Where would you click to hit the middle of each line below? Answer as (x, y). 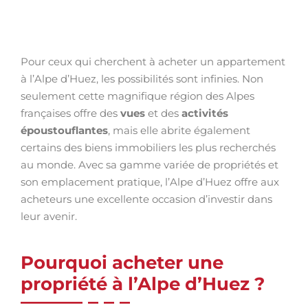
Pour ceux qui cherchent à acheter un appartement (153, 62)
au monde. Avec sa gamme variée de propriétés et (150, 165)
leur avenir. (49, 216)
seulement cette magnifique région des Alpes (137, 96)
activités (205, 113)
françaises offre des (70, 113)
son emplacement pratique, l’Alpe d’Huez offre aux (150, 182)
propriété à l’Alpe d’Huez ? (143, 284)
